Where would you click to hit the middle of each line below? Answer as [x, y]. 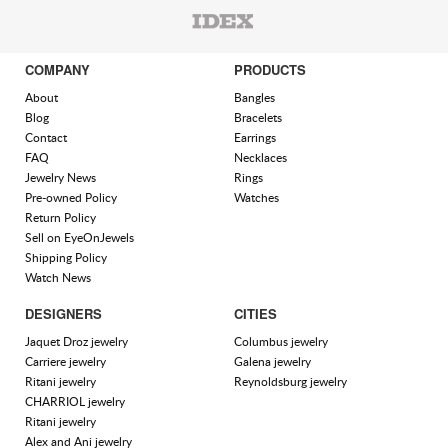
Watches [256, 198]
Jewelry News [60, 178]
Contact [46, 138]
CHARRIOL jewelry [75, 402]
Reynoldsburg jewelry [290, 382]
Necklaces [260, 158]
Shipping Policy [66, 258]
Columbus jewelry [281, 342]
